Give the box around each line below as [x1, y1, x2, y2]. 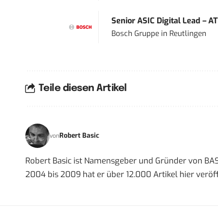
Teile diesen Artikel [38, 83, 127, 94]
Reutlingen [169, 28, 206, 38]
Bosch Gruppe [111, 28, 159, 38]
